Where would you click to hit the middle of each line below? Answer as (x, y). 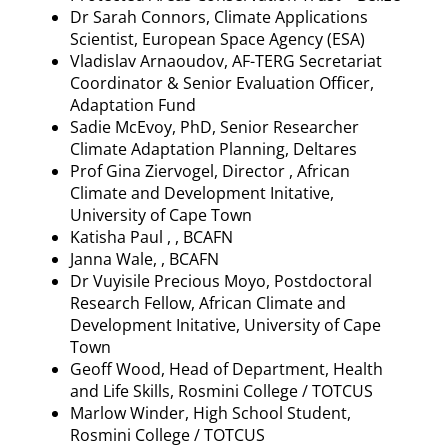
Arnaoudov (182, 60)
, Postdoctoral (319, 280)
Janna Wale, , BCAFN (144, 258)
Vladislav (105, 60)
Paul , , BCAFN (179, 236)
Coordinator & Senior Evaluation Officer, (222, 82)
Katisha (98, 236)
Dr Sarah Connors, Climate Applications (219, 16)
